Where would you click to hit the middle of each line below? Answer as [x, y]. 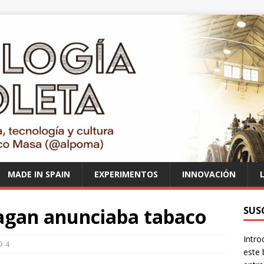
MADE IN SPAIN [39, 174]
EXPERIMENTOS [126, 174]
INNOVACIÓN [209, 174]
